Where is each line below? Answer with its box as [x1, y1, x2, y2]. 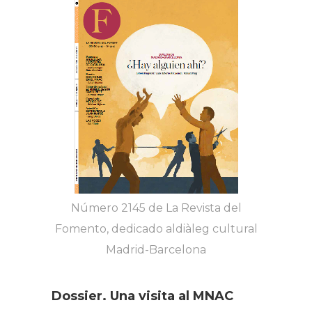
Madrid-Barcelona [106, 242, 206, 256]
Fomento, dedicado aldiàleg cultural [54, 221, 258, 235]
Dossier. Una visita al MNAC [52, 288, 233, 304]
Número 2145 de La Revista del [70, 201, 242, 214]
